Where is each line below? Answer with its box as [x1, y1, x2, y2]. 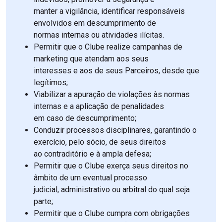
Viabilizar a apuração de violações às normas [34, 90, 190, 100]
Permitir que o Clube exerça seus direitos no [34, 161, 188, 171]
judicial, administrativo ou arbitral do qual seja [34, 185, 190, 195]
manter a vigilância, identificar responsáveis [34, 6, 185, 16]
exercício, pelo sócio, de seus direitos [34, 137, 166, 147]
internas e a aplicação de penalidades [34, 102, 164, 111]
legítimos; [34, 78, 68, 88]
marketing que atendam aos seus [34, 54, 149, 64]
